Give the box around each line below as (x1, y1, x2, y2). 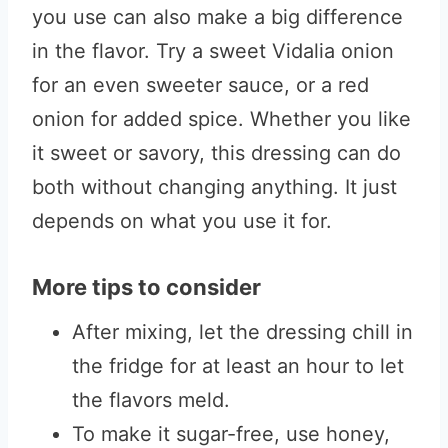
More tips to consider (32, 274, 261, 300)
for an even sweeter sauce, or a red (32, 73, 369, 97)
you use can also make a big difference (32, 5, 403, 29)
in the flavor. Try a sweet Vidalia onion (32, 39, 394, 63)
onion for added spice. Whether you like (32, 107, 411, 131)
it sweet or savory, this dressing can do (32, 141, 401, 165)
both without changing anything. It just (32, 175, 397, 199)
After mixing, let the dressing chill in (72, 320, 413, 344)
